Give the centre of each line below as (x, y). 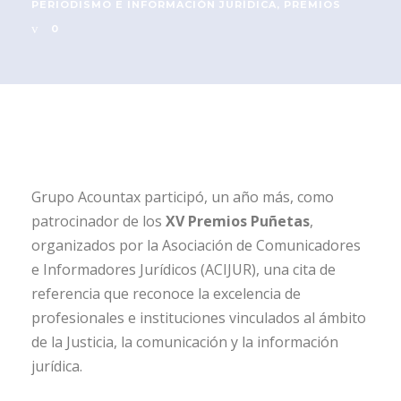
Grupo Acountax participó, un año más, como (183, 197)
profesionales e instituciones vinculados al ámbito (199, 318)
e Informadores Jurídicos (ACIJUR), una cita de (183, 270)
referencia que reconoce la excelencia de (166, 294)
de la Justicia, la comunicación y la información (185, 342)
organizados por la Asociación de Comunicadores (196, 246)
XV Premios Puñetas (238, 222)
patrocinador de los (98, 222)
